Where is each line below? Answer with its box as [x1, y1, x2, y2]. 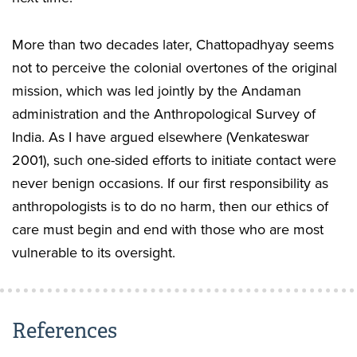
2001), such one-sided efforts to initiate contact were [12, 151, 336, 170]
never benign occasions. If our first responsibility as [12, 175, 328, 193]
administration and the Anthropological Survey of [12, 105, 316, 124]
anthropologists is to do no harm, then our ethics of [12, 198, 328, 216]
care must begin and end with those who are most [12, 221, 324, 239]
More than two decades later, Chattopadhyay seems [12, 36, 334, 54]
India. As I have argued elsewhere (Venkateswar [12, 128, 309, 147]
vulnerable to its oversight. [12, 244, 175, 262]
